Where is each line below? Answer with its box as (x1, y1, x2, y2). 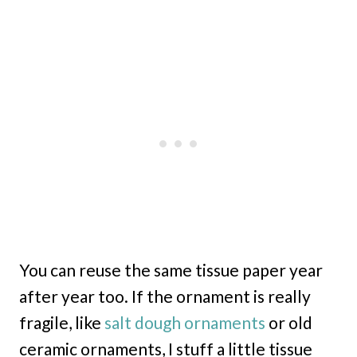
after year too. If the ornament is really (19, 286, 311, 307)
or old (265, 312, 312, 333)
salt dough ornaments (104, 312, 265, 333)
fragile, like (19, 312, 104, 333)
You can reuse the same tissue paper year (19, 260, 323, 280)
